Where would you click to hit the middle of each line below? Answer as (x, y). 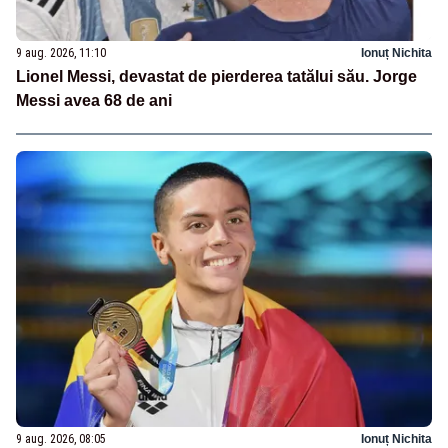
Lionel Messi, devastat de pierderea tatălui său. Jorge (216, 76)
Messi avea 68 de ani (94, 100)
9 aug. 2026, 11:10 (61, 52)
